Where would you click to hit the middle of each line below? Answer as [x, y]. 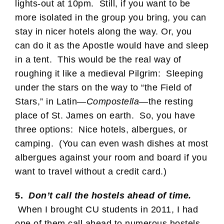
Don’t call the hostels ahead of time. [108, 195]
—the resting [166, 101]
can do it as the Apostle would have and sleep [112, 45]
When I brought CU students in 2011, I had [106, 209]
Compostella [112, 101]
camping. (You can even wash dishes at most [112, 143]
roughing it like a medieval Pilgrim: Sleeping [109, 73]
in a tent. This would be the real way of [98, 59]
